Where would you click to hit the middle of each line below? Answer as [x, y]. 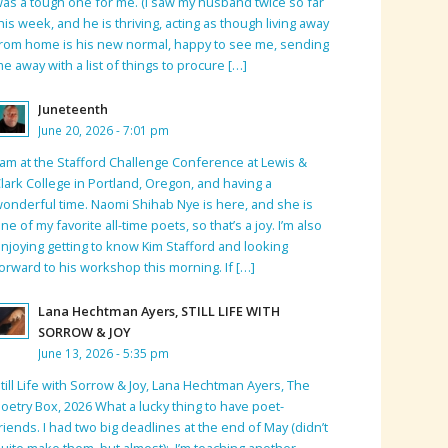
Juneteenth [73, 109]
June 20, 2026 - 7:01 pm [104, 130]
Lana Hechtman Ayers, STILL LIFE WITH [159, 310]
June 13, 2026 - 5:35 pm [104, 352]
